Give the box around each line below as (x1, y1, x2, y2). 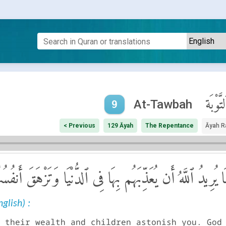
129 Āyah (107, 122, 134, 130)
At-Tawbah (133, 97, 192, 112)
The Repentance (145, 122, 194, 130)
